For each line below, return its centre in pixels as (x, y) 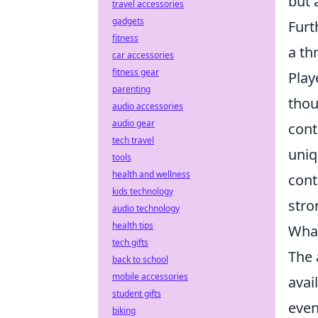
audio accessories (148, 106)
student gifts (137, 294)
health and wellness (151, 174)
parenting (131, 89)
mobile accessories (150, 276)
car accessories (143, 55)
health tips (133, 225)
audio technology (146, 208)
